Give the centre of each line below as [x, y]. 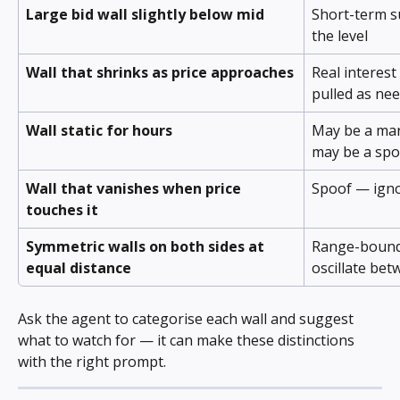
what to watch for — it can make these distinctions [188, 340]
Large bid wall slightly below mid [145, 14]
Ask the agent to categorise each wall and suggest [187, 318]
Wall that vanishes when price [135, 188]
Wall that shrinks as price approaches [160, 72]
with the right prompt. [92, 361]
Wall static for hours [99, 130]
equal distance [79, 267]
